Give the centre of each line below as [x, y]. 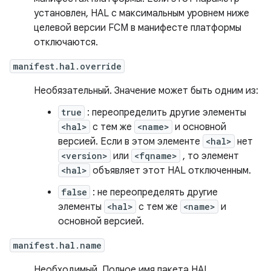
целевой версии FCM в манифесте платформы [138, 28]
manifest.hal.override [67, 66]
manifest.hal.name [57, 245]
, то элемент [210, 156]
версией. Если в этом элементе [130, 142]
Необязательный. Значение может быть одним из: [146, 91]
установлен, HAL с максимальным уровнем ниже [142, 13]
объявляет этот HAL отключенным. [171, 171]
